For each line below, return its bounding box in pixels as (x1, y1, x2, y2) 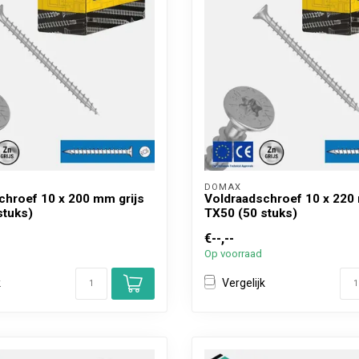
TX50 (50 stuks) (204, 205, 297, 220)
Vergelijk (222, 276, 265, 290)
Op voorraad (204, 247, 262, 260)
